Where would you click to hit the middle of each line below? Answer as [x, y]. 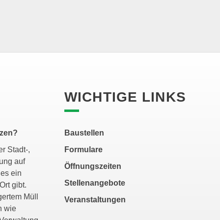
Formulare [84, 150]
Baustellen [84, 133]
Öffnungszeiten [93, 166]
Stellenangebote [95, 183]
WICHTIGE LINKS [125, 97]
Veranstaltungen [95, 200]
